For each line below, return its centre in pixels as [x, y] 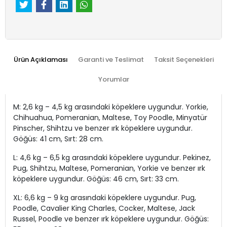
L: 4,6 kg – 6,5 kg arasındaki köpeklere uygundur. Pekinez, [112, 158]
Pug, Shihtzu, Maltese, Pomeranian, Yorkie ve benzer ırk [109, 168]
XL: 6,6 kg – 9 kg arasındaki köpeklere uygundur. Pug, [105, 198]
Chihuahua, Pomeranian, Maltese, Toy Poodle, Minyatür [110, 118]
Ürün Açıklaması [41, 60]
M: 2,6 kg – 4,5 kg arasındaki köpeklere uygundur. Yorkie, [111, 107]
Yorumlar [113, 80]
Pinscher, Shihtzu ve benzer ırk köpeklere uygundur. [103, 128]
